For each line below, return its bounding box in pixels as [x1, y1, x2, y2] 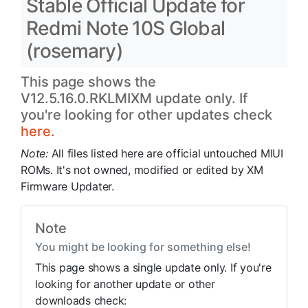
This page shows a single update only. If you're [35, 261, 272, 274]
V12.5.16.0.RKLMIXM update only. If [21, 90, 247, 107]
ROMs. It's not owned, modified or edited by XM [21, 163, 263, 177]
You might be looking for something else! [35, 240, 251, 254]
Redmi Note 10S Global [26, 16, 225, 40]
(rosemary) [26, 39, 124, 63]
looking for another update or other [35, 277, 215, 291]
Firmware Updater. [21, 179, 114, 193]
